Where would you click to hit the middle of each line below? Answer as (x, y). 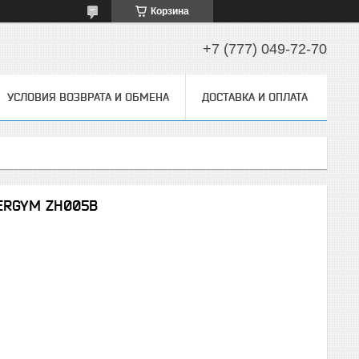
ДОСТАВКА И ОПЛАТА (255, 97)
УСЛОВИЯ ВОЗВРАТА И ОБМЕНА (88, 97)
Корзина (170, 11)
